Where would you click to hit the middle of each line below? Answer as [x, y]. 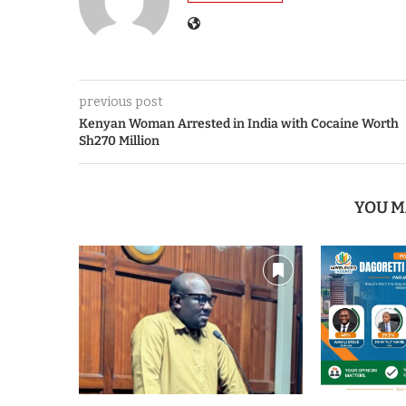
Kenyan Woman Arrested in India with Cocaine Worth [239, 124]
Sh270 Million [119, 141]
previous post [121, 102]
